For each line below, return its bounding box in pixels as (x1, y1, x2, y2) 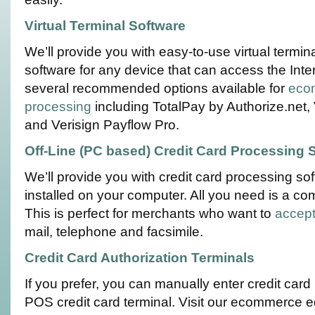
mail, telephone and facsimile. (25, 224, 203, 239)
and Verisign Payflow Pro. (25, 117, 179, 132)
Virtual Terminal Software (25, 18, 186, 33)
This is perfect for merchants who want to (25, 206, 275, 221)
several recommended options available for (25, 81, 288, 96)
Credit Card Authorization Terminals (25, 250, 255, 265)
